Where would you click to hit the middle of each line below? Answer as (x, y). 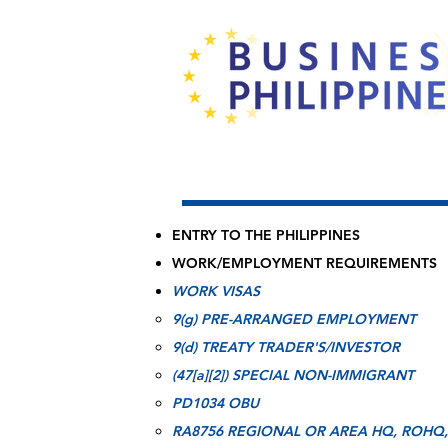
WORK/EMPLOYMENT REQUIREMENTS (304, 263)
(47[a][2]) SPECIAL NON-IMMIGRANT (293, 375)
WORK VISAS (216, 291)
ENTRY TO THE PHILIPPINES (266, 235)
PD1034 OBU (215, 403)
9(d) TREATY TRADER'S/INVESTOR (286, 347)
